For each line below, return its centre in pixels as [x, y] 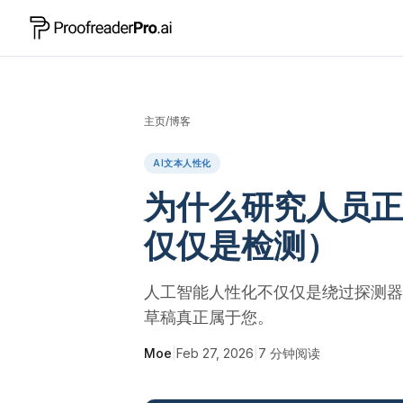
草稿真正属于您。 [209, 317]
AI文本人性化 [182, 163]
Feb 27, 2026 [215, 353]
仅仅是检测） [241, 246]
